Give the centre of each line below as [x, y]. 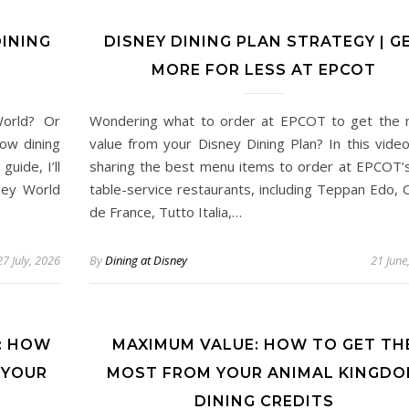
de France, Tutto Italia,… [166, 212]
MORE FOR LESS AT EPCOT [264, 70]
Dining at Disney [146, 260]
